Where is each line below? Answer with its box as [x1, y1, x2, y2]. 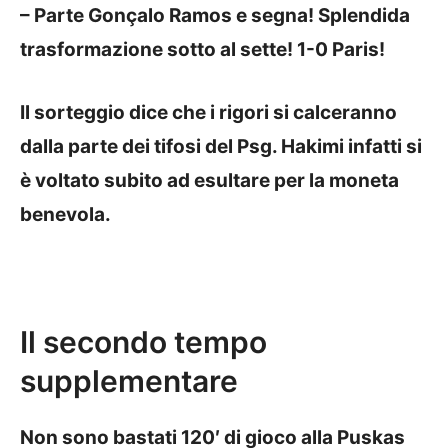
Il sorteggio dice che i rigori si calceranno [20, 100, 397, 124]
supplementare [20, 362, 238, 399]
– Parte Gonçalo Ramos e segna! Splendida [20, 4, 410, 28]
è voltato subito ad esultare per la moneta [20, 168, 399, 192]
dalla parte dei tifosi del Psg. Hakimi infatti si [20, 134, 422, 158]
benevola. [20, 202, 111, 226]
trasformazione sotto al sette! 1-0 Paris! [20, 38, 385, 62]
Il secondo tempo [20, 323, 267, 360]
